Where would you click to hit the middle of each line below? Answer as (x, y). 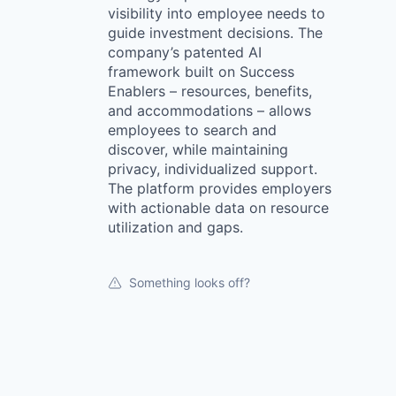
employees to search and (192, 130)
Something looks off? (190, 282)
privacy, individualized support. (213, 169)
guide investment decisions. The (215, 33)
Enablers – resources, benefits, (210, 91)
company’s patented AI (185, 52)
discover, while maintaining (198, 149)
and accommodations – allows (209, 110)
